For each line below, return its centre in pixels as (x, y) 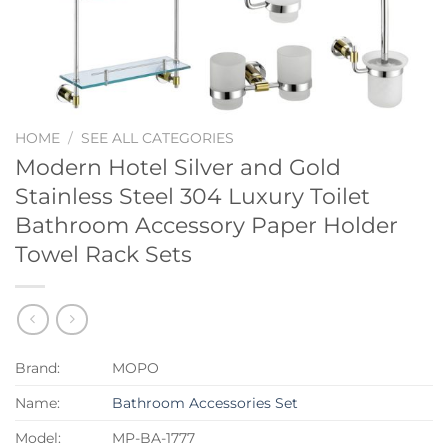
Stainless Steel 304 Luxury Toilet (192, 195)
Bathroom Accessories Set (205, 403)
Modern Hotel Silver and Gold (178, 166)
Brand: (37, 368)
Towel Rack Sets (103, 253)
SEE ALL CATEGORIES (158, 138)
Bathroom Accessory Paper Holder (206, 224)
